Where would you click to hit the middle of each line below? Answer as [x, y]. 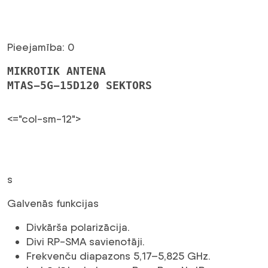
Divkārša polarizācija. [78, 227]
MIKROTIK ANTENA [57, 71]
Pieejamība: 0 [41, 47]
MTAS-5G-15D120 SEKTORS [80, 86]
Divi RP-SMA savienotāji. [86, 242]
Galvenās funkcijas [53, 203]
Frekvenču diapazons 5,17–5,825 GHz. [118, 256]
